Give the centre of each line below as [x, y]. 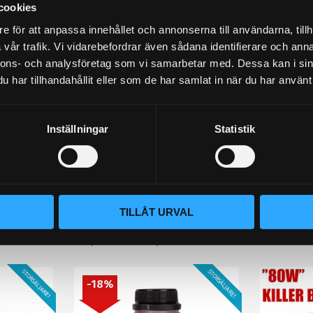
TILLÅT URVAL [156, 212]
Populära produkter [156, 234]
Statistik [235, 129]
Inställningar [78, 129]
